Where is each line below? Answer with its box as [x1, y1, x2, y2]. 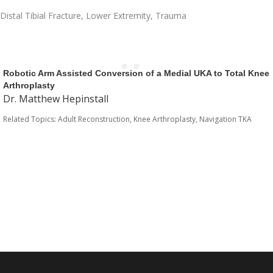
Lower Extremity [86, 10, 151, 21]
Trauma [155, 10, 186, 21]
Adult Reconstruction [58, 114, 130, 124]
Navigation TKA [199, 114, 252, 124]
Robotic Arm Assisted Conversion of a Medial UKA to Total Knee [3, 68, 269, 78]
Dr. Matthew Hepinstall [3, 92, 108, 105]
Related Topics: [3, 114, 58, 124]
